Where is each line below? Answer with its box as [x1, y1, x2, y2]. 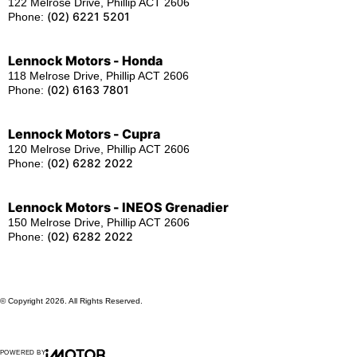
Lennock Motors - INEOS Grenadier [8, 199, 229, 216]
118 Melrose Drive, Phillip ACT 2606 [8, 69, 189, 83]
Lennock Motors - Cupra [8, 126, 160, 143]
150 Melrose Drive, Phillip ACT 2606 [8, 216, 190, 229]
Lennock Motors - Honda [8, 53, 163, 69]
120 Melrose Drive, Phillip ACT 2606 [8, 143, 190, 156]
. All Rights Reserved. [65, 296, 143, 306]
